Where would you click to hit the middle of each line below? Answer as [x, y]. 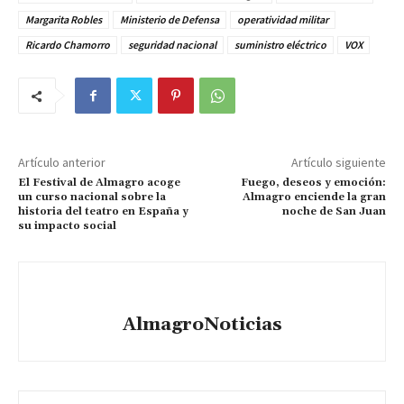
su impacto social [67, 226]
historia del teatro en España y [103, 212]
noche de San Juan [334, 212]
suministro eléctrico [280, 45]
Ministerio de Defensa [170, 20]
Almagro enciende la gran [314, 197]
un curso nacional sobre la [92, 197]
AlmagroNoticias [202, 325]
